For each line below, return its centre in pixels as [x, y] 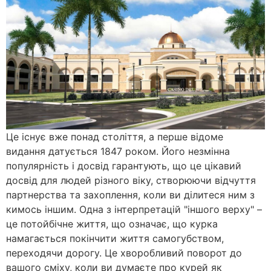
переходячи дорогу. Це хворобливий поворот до [124, 253]
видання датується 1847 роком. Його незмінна [118, 151]
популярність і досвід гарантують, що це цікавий [124, 165]
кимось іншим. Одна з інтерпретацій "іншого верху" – [134, 209]
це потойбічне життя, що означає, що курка [112, 224]
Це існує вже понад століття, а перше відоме [115, 136]
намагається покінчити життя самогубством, [115, 238]
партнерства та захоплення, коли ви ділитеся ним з [130, 194]
